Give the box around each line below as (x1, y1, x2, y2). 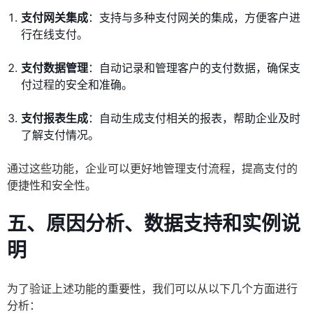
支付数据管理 (21, 61, 88, 75)
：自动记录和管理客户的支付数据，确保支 (88, 61, 300, 75)
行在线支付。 (21, 27, 88, 42)
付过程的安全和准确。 (21, 78, 133, 92)
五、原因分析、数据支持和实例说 (7, 212, 300, 236)
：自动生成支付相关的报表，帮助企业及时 (88, 111, 300, 126)
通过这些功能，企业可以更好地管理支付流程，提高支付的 (7, 161, 298, 176)
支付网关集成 (21, 10, 88, 25)
